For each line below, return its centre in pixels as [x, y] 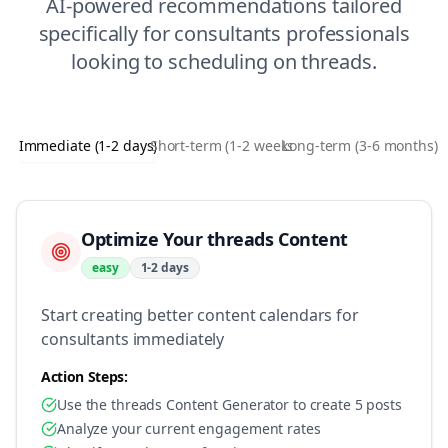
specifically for [106, 33]
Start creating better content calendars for [200, 315]
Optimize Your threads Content [214, 239]
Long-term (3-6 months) [360, 145]
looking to [120, 61]
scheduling [218, 61]
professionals [345, 33]
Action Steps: [84, 376]
